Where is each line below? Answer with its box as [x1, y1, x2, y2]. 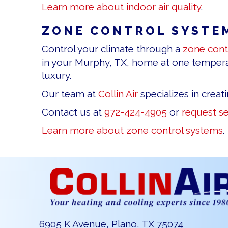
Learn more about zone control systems [42, 125, 223, 136]
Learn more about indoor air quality [42, 1, 201, 13]
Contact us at [42, 106, 104, 118]
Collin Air [98, 88, 138, 100]
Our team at [42, 88, 98, 100]
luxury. [42, 70, 71, 81]
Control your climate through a [42, 43, 183, 55]
